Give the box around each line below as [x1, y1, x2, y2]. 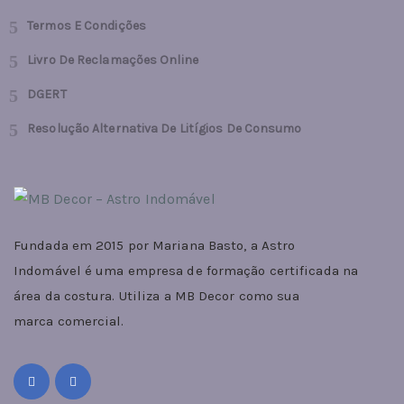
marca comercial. [14, 312, 124, 329]
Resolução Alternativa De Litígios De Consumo [27, 120, 302, 136]
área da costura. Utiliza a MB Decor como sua [14, 287, 300, 304]
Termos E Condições [27, 17, 146, 33]
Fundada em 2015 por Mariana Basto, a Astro [14, 236, 296, 253]
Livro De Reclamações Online [27, 51, 198, 68]
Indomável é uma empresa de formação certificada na [14, 262, 359, 279]
